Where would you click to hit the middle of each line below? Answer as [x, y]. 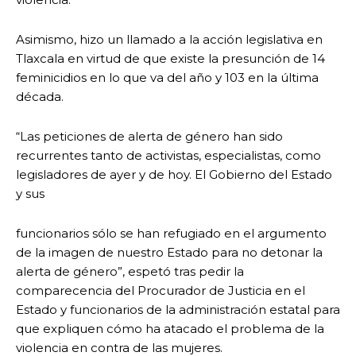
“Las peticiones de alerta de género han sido [149, 137]
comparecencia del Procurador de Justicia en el [161, 291]
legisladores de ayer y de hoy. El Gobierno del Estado [174, 175]
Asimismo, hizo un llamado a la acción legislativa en [169, 40]
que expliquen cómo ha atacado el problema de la [170, 329]
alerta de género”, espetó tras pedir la [130, 272]
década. [40, 97]
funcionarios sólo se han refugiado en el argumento [171, 234]
